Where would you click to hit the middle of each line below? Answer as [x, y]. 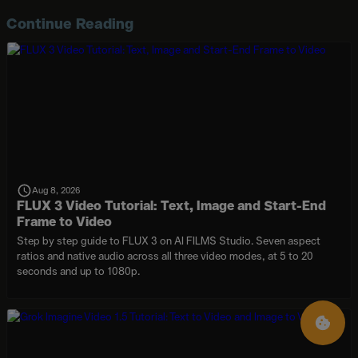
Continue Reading [70, 23]
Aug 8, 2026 [56, 191]
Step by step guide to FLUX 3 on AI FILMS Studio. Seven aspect [169, 241]
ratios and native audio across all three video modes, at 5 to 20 [165, 256]
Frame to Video [64, 221]
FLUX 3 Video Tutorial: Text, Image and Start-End [171, 205]
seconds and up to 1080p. [78, 271]
